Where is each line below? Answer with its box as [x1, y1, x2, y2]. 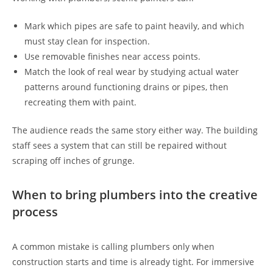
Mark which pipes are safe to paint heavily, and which [24, 20, 244, 32]
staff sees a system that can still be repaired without [12, 140, 227, 152]
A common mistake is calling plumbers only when [12, 241, 214, 253]
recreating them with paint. [24, 96, 136, 108]
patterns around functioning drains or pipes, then [24, 81, 229, 93]
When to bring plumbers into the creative [12, 186, 258, 204]
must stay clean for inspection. [24, 35, 150, 48]
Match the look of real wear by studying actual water [24, 66, 239, 78]
